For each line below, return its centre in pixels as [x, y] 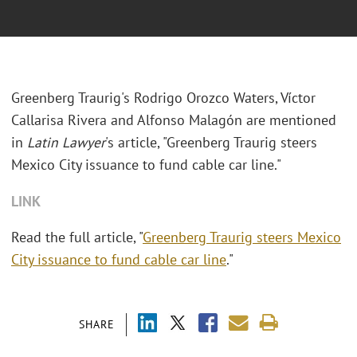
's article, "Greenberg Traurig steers [211, 143]
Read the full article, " [77, 237]
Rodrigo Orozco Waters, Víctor [225, 98]
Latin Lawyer [66, 143]
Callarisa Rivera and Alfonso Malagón [129, 120]
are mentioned [291, 120]
